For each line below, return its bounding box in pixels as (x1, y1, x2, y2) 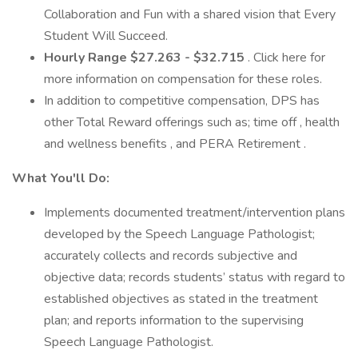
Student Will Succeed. (44, 27, 168, 45)
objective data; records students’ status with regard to (44, 268, 345, 286)
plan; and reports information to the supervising (44, 312, 304, 329)
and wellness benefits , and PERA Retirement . (44, 135, 306, 153)
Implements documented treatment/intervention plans (44, 204, 345, 221)
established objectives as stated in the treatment (44, 290, 318, 308)
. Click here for (245, 49, 325, 66)
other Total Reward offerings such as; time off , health (44, 113, 340, 131)
